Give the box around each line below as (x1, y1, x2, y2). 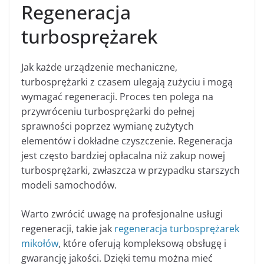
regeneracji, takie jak (21, 222, 114, 235)
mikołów (21, 236, 58, 250)
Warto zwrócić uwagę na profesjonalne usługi (21, 207, 223, 220)
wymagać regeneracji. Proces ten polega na (21, 90, 213, 103)
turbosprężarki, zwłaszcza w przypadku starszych (21, 163, 240, 177)
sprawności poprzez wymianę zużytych (21, 119, 194, 133)
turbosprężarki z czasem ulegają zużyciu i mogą (21, 75, 233, 88)
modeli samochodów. (21, 178, 117, 192)
